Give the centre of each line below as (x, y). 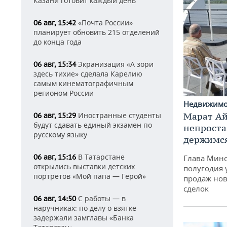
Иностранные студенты (119, 115)
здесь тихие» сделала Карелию (88, 74)
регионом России (64, 93)
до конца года (58, 42)
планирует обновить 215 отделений (97, 32)
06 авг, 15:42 (55, 23)
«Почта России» (104, 23)
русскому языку (60, 135)
